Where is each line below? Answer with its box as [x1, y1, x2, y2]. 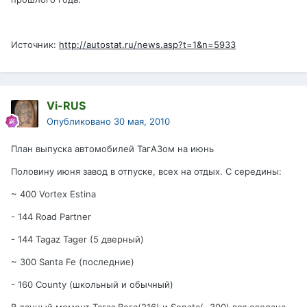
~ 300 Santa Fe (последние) [11, 256, 134, 268]
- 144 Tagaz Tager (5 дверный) [11, 234, 144, 245]
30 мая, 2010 [114, 116, 170, 127]
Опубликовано [47, 116, 114, 127]
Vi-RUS [47, 99, 86, 113]
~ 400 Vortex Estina [11, 188, 96, 200]
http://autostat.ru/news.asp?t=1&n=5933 [59, 39, 236, 51]
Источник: [11, 39, 59, 51]
